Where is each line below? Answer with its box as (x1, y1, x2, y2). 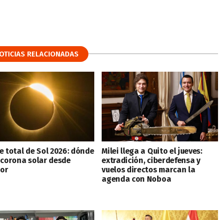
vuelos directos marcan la (102, 165, 195, 174)
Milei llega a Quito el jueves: (102, 146, 202, 156)
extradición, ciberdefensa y (102, 155, 200, 165)
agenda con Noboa (102, 174, 171, 184)
